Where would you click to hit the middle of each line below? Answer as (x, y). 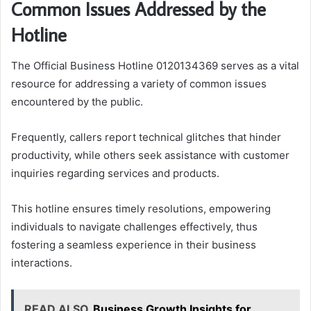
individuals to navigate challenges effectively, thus (134, 226)
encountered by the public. (77, 101)
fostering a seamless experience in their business (134, 244)
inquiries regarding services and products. (115, 173)
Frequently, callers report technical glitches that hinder (146, 137)
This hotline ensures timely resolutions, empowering (141, 208)
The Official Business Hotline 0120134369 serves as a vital (155, 65)
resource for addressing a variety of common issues (139, 83)
